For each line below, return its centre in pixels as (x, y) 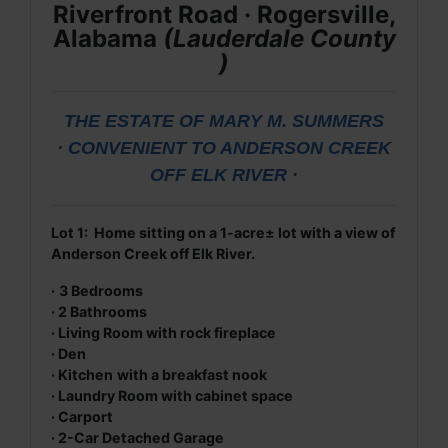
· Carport (82, 416)
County (349, 38)
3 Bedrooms (101, 290)
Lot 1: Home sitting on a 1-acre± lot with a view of (223, 232)
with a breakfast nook (192, 374)
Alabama (104, 38)
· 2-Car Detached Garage (137, 437)
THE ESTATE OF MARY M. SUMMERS (224, 121)
